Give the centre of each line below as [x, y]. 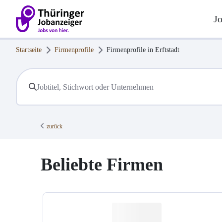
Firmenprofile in [131, 50]
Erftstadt [167, 50]
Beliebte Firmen [102, 165]
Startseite [29, 50]
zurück [55, 127]
